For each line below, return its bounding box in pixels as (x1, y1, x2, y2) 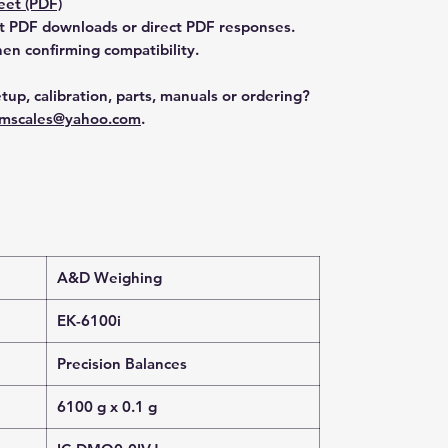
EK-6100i (57, 311, 121, 330)
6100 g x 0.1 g (57, 397, 157, 416)
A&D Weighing (57, 268, 162, 287)
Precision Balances (57, 354, 187, 373)
